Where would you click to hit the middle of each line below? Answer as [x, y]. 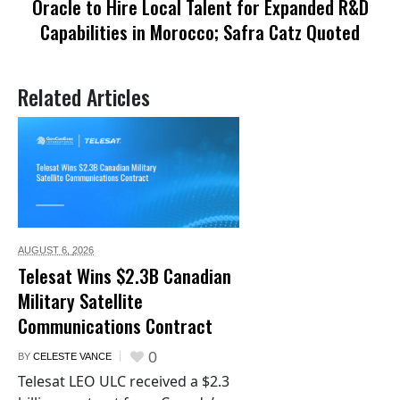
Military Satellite [80, 301]
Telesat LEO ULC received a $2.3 [124, 382]
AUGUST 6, [45, 250]
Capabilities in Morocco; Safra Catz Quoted [200, 32]
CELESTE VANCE [72, 357]
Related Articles [84, 97]
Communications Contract [115, 326]
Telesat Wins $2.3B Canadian [125, 276]
